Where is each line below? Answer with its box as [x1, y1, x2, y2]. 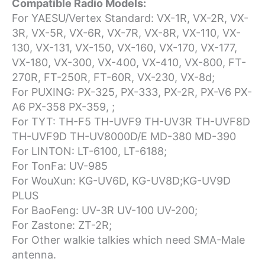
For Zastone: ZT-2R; [12, 218, 112, 231]
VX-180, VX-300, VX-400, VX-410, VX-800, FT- [12, 56, 246, 69]
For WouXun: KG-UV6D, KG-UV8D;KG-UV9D [12, 174, 231, 187]
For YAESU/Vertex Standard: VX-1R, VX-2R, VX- [12, 11, 248, 24]
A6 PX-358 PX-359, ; [12, 100, 115, 113]
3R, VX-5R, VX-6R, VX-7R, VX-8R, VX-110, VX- [12, 26, 241, 39]
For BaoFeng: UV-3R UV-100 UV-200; [12, 203, 198, 216]
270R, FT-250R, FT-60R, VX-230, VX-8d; [12, 70, 215, 83]
